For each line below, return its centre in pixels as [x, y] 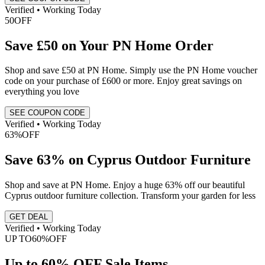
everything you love [42, 92]
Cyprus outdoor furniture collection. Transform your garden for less [130, 196]
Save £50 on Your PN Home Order [109, 45]
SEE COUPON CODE [47, 113]
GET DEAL [29, 217]
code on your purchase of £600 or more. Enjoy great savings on [123, 81]
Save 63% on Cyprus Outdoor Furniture [128, 160]
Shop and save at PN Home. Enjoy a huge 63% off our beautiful [125, 185]
